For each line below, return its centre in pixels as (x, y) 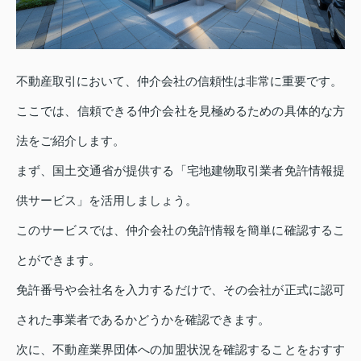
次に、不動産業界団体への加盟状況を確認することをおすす (180, 350)
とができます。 (58, 260)
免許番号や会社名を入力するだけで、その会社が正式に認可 (180, 290)
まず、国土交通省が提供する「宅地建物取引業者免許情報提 (180, 171)
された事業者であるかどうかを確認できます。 (143, 320)
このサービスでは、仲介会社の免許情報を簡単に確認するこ (180, 230)
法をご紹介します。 (71, 141)
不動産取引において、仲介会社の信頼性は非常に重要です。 (179, 81)
